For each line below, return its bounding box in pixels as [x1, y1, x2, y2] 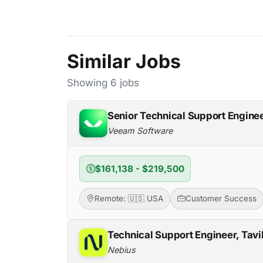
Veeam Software [107, 125, 173, 136]
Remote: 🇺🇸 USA [94, 194, 163, 204]
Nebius [107, 244, 136, 255]
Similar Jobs [67, 50, 181, 73]
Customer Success [185, 194, 257, 204]
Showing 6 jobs [67, 77, 139, 89]
